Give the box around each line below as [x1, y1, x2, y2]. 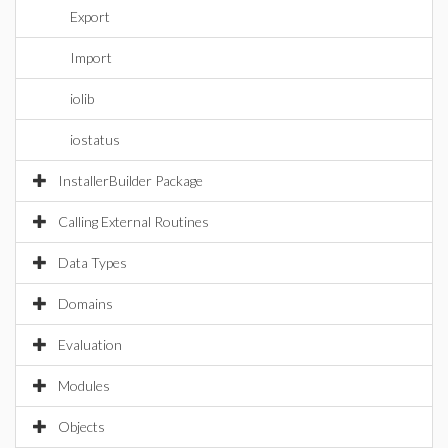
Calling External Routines [58, 213, 209, 230]
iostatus [70, 131, 120, 148]
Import [70, 49, 112, 66]
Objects [58, 418, 105, 435]
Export [70, 8, 110, 25]
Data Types [58, 254, 127, 271]
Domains [58, 295, 113, 312]
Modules [58, 377, 110, 394]
